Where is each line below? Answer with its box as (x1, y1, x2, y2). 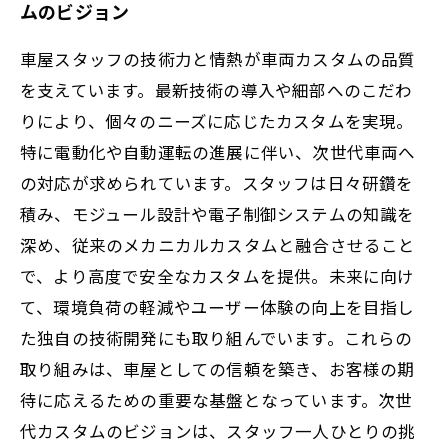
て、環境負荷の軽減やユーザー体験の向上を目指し (20, 294, 415, 319)
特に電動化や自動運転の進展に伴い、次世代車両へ (20, 139, 416, 164)
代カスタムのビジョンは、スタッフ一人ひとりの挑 (20, 418, 416, 443)
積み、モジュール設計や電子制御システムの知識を (20, 201, 415, 226)
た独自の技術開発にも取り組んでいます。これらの (20, 325, 413, 350)
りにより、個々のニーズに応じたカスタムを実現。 (20, 108, 414, 133)
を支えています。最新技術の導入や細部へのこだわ (20, 77, 413, 102)
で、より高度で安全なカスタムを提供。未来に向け (20, 263, 415, 288)
